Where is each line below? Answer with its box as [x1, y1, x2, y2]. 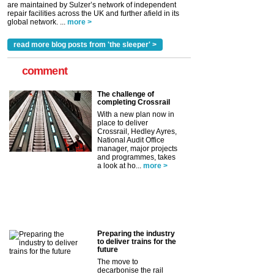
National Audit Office [97, 135, 165, 144]
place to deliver [97, 118, 148, 127]
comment [22, 64, 67, 77]
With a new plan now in [97, 109, 174, 119]
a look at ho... [97, 161, 141, 170]
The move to [97, 257, 138, 266]
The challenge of [97, 89, 154, 98]
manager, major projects [97, 144, 177, 153]
